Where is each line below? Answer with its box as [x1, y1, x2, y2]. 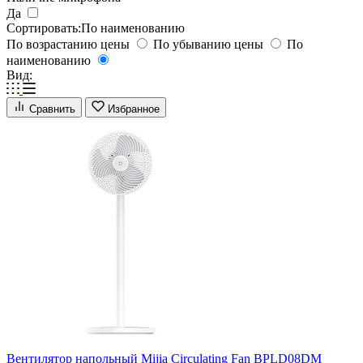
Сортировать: [6, 20, 81, 35]
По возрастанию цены [6, 36, 133, 51]
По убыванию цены [153, 36, 267, 51]
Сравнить [29, 102, 75, 115]
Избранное [108, 102, 160, 115]
